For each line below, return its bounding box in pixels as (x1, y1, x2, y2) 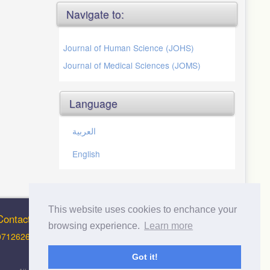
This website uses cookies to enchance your (48, 204, 237, 215)
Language (69, 95, 118, 111)
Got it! (131, 252, 158, 262)
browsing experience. (48, 221, 142, 231)
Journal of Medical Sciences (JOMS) (63, 58, 201, 71)
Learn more (144, 221, 193, 231)
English (72, 147, 100, 160)
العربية (72, 124, 96, 137)
